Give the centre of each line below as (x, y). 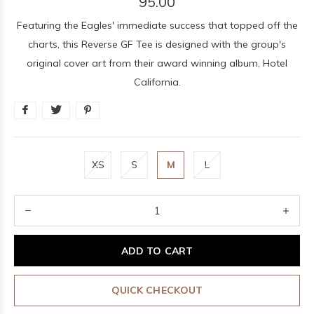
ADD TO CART (157, 251)
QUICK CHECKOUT (157, 290)
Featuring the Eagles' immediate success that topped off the (157, 25)
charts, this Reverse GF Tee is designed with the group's (157, 44)
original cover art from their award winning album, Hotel (157, 63)
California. (157, 82)
